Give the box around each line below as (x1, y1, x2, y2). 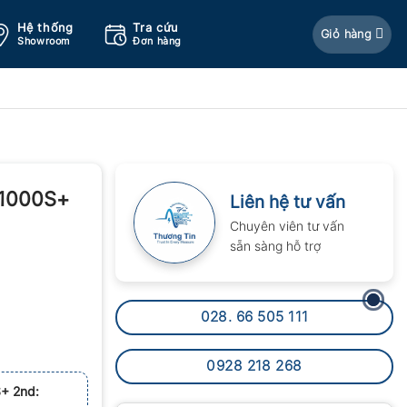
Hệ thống (17, 21, 74, 35)
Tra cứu (133, 21, 178, 35)
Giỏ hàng (321, 26, 372, 41)
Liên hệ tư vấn (230, 192, 345, 213)
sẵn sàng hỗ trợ (230, 238, 321, 253)
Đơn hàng (133, 35, 182, 48)
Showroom (17, 35, 70, 48)
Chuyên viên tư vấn (230, 218, 344, 233)
